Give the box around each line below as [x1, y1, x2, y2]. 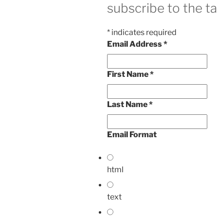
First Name [107, 69, 150, 79]
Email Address [107, 39, 163, 49]
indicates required [110, 27, 177, 37]
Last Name [107, 99, 149, 109]
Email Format [107, 129, 157, 139]
